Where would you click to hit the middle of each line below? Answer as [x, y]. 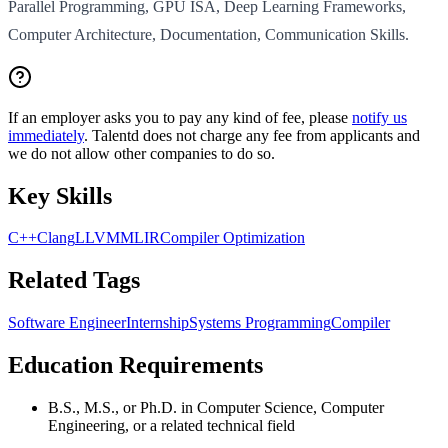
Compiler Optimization [232, 238]
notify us [379, 117]
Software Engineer [67, 323]
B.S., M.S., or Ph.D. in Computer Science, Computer [216, 408]
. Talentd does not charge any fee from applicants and [252, 135]
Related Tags [74, 280]
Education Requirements [135, 365]
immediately [46, 135]
